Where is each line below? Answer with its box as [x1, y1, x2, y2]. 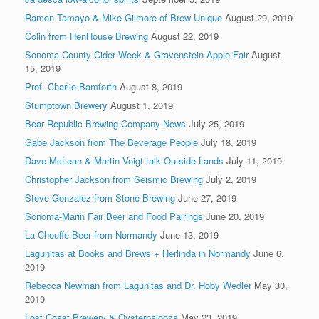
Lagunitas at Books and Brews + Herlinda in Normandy [25, 246, 251, 260]
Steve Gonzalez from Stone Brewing [25, 190, 175, 204]
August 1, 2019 [110, 98, 173, 112]
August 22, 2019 [151, 28, 219, 43]
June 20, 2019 [206, 209, 264, 223]
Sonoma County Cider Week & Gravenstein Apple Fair [25, 47, 249, 61]
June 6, [253, 246, 284, 260]
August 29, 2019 [225, 10, 293, 24]
